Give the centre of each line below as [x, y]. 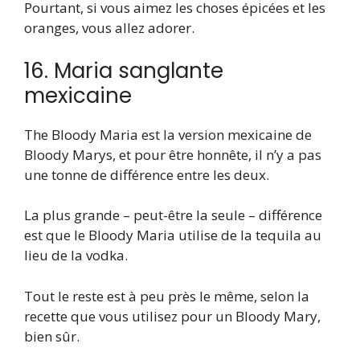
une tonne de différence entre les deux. [147, 174]
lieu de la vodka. [76, 256]
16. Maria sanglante [124, 70]
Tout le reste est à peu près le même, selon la [167, 296]
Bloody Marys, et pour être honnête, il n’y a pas [173, 154]
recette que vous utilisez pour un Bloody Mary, [172, 316]
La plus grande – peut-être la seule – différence [173, 215]
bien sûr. [52, 336]
